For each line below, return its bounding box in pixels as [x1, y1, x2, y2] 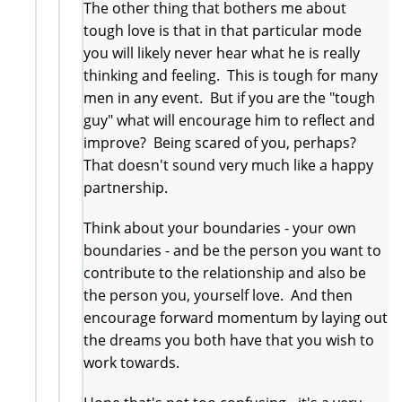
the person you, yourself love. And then [83, 284, 353, 305]
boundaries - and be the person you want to [83, 240, 381, 260]
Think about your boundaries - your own [83, 217, 356, 238]
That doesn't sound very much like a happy [83, 154, 373, 175]
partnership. [83, 177, 168, 197]
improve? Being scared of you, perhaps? [83, 132, 360, 153]
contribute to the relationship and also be [83, 262, 366, 283]
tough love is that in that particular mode [83, 20, 362, 40]
